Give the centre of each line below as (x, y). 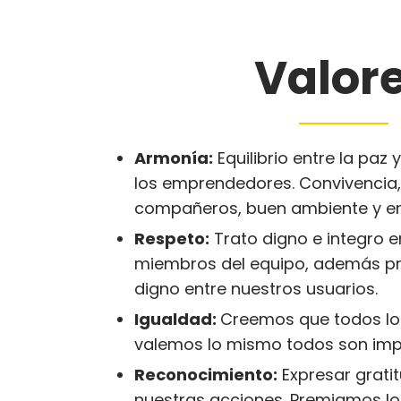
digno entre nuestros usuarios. (256, 289)
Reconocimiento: (206, 375)
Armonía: (174, 158)
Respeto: (172, 239)
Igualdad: (177, 319)
